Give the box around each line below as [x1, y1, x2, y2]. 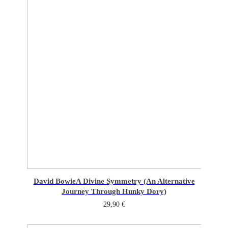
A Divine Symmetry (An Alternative [75, 177, 195, 185]
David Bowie [33, 177, 76, 185]
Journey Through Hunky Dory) [62, 187, 166, 195]
